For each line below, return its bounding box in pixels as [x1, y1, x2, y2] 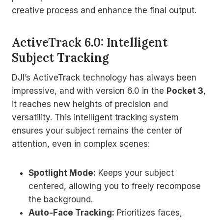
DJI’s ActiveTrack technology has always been [12, 72, 196, 82]
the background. [28, 194, 93, 204]
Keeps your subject [96, 167, 174, 178]
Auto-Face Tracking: [28, 207, 114, 218]
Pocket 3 [166, 85, 203, 96]
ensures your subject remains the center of [12, 125, 182, 136]
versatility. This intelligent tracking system [12, 112, 179, 122]
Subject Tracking [12, 50, 109, 65]
